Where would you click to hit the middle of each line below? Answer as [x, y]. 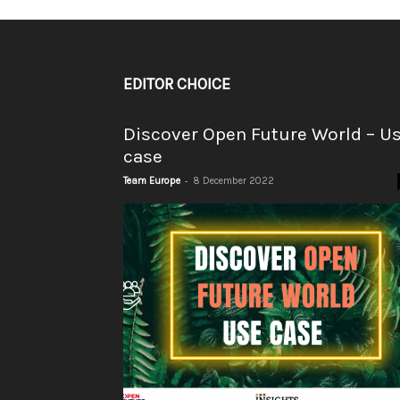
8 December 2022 [233, 180]
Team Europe [152, 180]
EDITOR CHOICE [177, 83]
